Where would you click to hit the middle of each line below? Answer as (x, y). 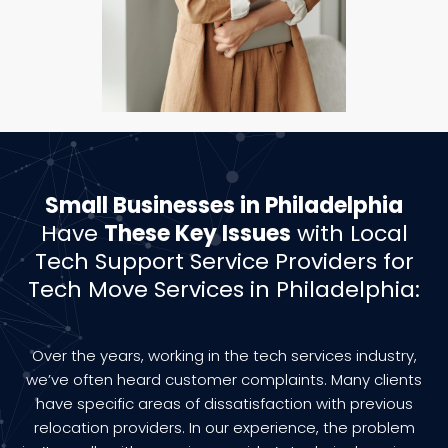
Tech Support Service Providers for (224, 261)
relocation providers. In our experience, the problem (224, 427)
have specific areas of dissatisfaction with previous (224, 403)
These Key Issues (197, 233)
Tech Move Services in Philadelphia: (224, 289)
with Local (349, 233)
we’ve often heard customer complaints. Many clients (224, 379)
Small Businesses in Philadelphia (224, 205)
